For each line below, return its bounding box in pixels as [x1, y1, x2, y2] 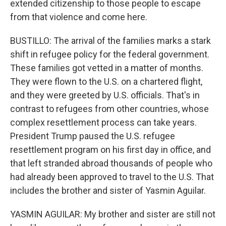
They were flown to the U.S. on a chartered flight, [10, 76, 202, 87]
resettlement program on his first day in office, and [10, 144, 211, 155]
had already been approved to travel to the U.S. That [10, 172, 214, 182]
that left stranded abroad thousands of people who [10, 158, 212, 168]
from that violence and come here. [10, 12, 147, 22]
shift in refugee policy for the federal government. [10, 49, 209, 60]
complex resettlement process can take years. [10, 117, 197, 128]
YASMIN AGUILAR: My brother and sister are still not [10, 209, 215, 219]
